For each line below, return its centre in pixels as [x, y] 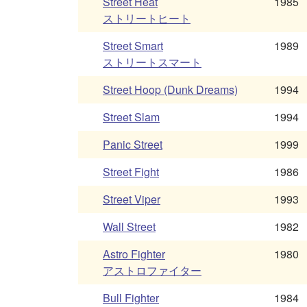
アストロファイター [152, 271]
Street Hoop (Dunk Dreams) [170, 90]
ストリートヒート [147, 19]
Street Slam [131, 117]
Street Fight [131, 172]
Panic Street [133, 145]
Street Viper [132, 199]
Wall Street [129, 227]
